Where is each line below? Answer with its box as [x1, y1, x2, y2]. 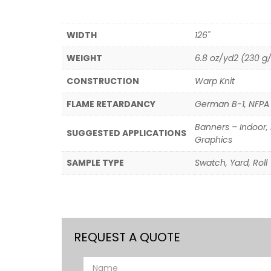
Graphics [195, 134, 232, 146]
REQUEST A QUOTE [74, 228, 180, 246]
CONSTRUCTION [67, 75, 139, 87]
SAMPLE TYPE [67, 157, 124, 169]
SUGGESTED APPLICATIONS [67, 127, 186, 139]
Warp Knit [195, 75, 235, 87]
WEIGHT [67, 52, 102, 64]
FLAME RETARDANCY [67, 98, 155, 110]
